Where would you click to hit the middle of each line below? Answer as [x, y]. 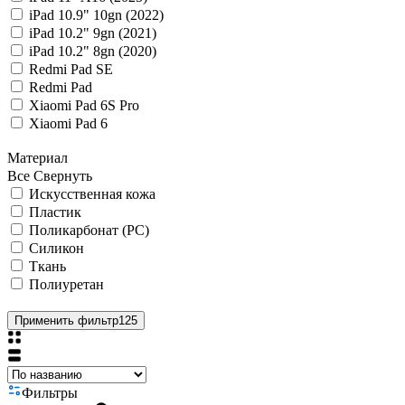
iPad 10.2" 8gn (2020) [93, 51]
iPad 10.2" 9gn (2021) [93, 33]
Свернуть [63, 175]
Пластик [55, 212]
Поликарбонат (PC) [89, 230]
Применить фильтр [66, 320]
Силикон [57, 248]
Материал [38, 157]
